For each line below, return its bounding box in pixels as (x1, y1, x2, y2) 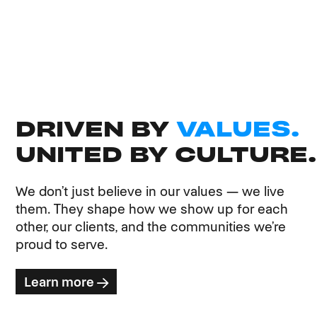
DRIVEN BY (16, 115, 177, 143)
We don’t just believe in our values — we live (16, 182, 285, 200)
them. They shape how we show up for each (16, 200, 289, 218)
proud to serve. (16, 235, 108, 253)
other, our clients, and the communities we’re (16, 217, 287, 236)
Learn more (24, 272, 95, 290)
